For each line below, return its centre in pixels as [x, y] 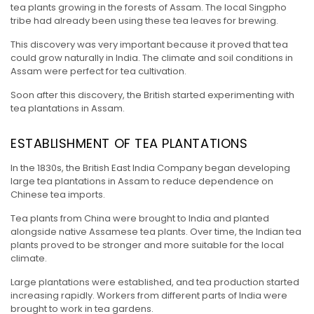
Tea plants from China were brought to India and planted [140, 219]
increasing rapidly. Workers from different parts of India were [149, 296]
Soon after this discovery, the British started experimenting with [152, 95]
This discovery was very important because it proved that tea [149, 45]
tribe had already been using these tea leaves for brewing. [144, 21]
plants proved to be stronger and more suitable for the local [147, 245]
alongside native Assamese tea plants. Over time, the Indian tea [156, 232]
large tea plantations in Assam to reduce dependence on [142, 182]
